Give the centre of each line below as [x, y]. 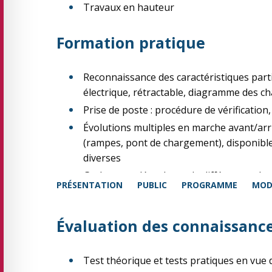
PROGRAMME [209, 185]
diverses [102, 158]
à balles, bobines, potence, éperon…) [166, 191]
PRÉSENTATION [90, 185]
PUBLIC [152, 185]
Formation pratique [131, 42]
